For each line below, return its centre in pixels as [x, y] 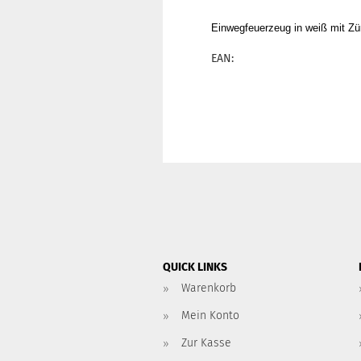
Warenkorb [209, 288]
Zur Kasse [206, 343]
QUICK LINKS [195, 267]
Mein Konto [210, 315]
